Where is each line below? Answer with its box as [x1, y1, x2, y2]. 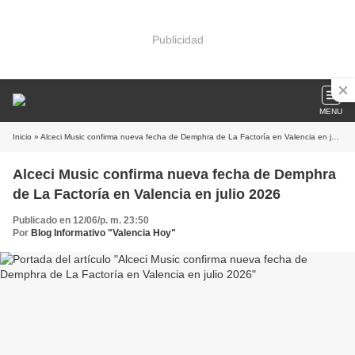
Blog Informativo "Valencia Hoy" [31, 227, 176, 239]
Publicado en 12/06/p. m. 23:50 [13, 215, 149, 226]
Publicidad [151, 32, 204, 46]
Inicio [13, 132, 32, 141]
